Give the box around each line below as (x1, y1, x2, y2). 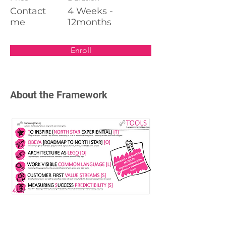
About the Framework (10, 89, 107, 101)
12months (68, 17, 111, 28)
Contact (10, 6, 46, 17)
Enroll (70, 45, 91, 55)
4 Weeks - (68, 6, 113, 17)
